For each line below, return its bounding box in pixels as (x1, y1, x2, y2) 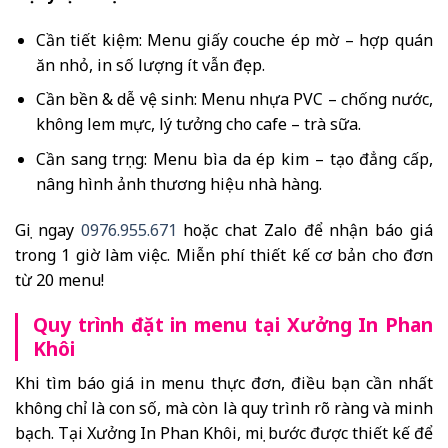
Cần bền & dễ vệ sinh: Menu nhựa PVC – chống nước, (35, 88, 433, 111)
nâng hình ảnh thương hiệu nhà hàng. (35, 172, 322, 195)
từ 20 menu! (15, 268, 104, 291)
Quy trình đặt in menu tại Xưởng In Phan (33, 311, 433, 339)
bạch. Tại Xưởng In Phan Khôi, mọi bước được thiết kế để (15, 421, 433, 444)
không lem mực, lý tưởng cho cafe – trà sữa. (35, 113, 361, 136)
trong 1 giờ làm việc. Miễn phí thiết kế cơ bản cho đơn (15, 243, 433, 266)
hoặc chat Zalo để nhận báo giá (176, 218, 434, 241)
